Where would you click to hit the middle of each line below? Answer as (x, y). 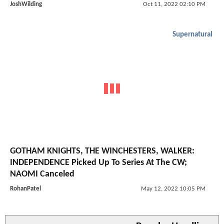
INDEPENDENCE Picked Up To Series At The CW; (98, 162)
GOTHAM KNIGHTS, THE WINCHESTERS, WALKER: (102, 151)
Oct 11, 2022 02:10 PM (174, 4)
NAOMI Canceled (42, 174)
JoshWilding (26, 4)
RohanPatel (25, 188)
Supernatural (192, 35)
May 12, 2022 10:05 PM (173, 188)
